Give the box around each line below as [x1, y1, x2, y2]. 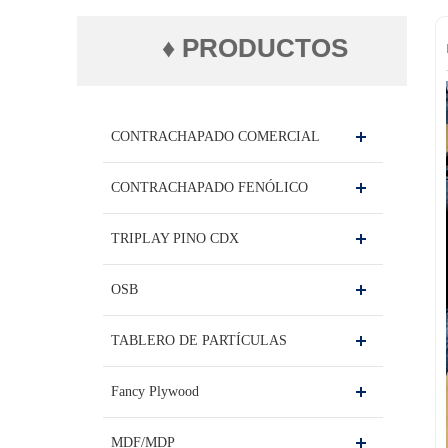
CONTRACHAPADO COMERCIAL [111, 128, 320, 144]
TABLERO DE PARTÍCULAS [111, 332, 287, 348]
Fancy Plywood [111, 383, 199, 399]
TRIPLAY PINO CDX [111, 230, 239, 246]
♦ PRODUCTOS [162, 32, 348, 63]
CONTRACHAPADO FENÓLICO [111, 179, 308, 195]
